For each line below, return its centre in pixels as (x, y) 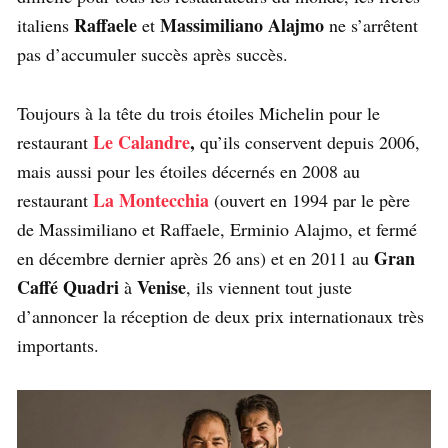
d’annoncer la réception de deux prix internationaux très (220, 316)
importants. (58, 345)
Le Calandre (141, 142)
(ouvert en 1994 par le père (309, 200)
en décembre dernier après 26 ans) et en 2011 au (195, 258)
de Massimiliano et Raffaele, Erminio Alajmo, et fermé (217, 229)
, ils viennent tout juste (269, 287)
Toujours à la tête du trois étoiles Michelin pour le (198, 113)
